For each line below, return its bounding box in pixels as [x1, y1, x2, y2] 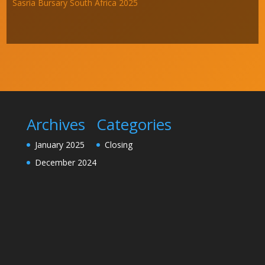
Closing [104, 139, 132, 151]
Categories [96, 114, 172, 135]
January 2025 [34, 139, 85, 151]
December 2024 [34, 157, 96, 169]
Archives [26, 114, 85, 135]
